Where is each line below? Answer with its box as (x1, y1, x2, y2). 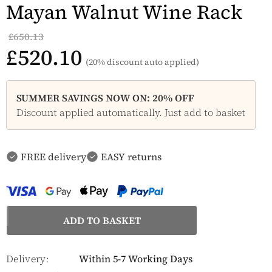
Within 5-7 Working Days (79, 252, 192, 266)
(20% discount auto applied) (86, 56, 199, 69)
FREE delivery (21, 150, 86, 164)
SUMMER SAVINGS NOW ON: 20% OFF (16, 91, 194, 105)
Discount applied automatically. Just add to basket (16, 106, 245, 120)
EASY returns (101, 150, 161, 164)
